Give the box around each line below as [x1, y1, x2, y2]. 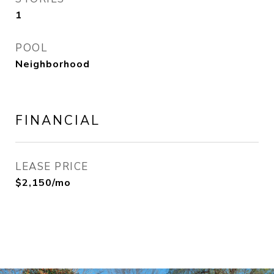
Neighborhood [15, 57, 90, 71]
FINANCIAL [15, 112, 100, 129]
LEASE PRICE [15, 160, 89, 174]
